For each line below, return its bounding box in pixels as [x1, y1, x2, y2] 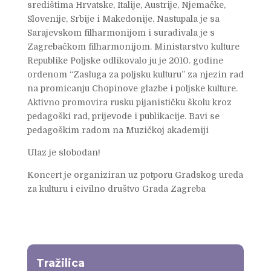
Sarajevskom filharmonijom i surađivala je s [27, 28, 215, 38]
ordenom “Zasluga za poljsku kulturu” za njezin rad [27, 70, 244, 80]
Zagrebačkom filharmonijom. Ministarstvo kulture [27, 42, 240, 52]
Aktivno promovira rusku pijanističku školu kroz [27, 97, 232, 108]
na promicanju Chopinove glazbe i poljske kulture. [27, 83, 238, 94]
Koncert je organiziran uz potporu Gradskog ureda [27, 170, 243, 180]
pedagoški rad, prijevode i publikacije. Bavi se [27, 111, 220, 122]
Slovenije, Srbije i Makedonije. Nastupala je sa [27, 14, 220, 24]
